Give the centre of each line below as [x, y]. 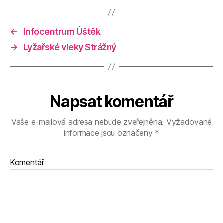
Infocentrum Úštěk [62, 32]
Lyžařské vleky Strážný [70, 47]
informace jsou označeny [109, 133]
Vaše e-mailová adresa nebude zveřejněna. [88, 122]
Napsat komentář [111, 101]
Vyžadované [188, 122]
